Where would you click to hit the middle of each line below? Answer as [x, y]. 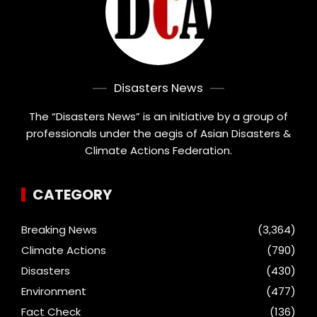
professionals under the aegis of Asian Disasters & [158, 134]
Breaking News [59, 230]
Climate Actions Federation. [158, 151]
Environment [54, 292]
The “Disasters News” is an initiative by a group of [158, 117]
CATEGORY [72, 195]
